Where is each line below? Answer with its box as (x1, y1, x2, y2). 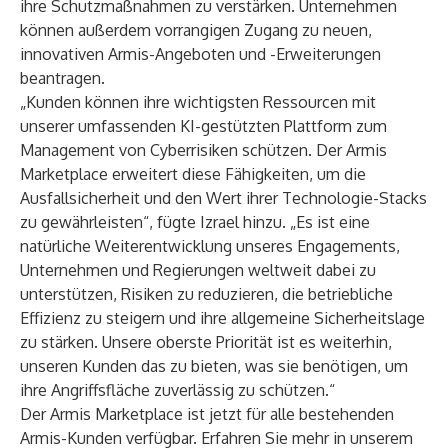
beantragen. (20, 68, 105, 88)
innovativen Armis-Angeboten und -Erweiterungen (20, 44, 381, 64)
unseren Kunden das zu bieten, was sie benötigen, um (20, 356, 408, 376)
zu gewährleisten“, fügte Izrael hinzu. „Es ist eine (20, 212, 370, 232)
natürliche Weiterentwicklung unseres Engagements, (20, 236, 400, 256)
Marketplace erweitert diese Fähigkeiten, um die (20, 164, 366, 184)
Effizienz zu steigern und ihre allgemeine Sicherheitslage (20, 308, 425, 328)
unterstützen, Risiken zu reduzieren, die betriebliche (20, 284, 393, 304)
